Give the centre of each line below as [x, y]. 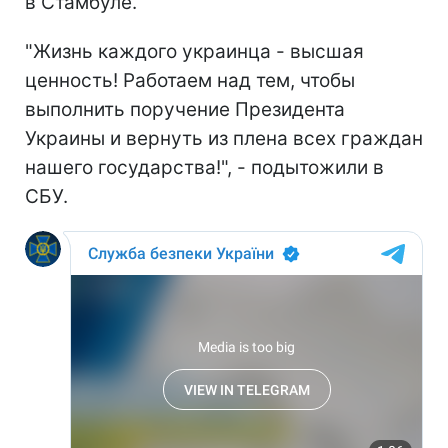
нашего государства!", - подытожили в [204, 167]
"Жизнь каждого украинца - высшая [194, 51]
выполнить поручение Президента [185, 109]
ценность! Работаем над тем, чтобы [190, 80]
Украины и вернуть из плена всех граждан [224, 138]
